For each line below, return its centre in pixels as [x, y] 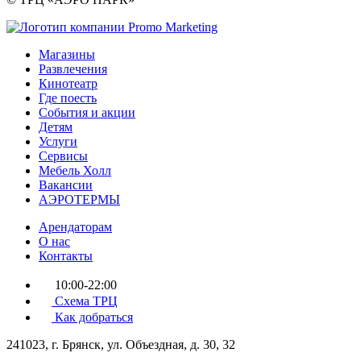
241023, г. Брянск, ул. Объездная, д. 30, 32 [121, 344]
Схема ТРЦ [85, 301]
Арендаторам [75, 226]
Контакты [66, 255]
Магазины [67, 54]
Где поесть [68, 98]
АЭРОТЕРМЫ [79, 199]
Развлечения [73, 68]
